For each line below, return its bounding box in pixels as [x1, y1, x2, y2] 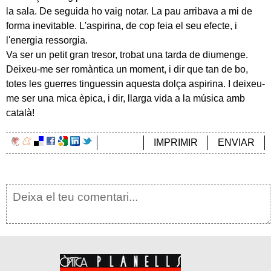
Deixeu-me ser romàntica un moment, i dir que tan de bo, [6, 64, 248, 74]
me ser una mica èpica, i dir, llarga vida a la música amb [6, 93, 245, 103]
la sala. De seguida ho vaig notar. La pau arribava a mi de [6, 6, 252, 16]
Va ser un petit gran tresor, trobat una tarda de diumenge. [6, 50, 248, 60]
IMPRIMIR [154, 137, 198, 148]
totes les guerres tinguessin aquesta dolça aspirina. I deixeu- [6, 79, 265, 89]
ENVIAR [218, 137, 255, 148]
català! [6, 108, 34, 118]
